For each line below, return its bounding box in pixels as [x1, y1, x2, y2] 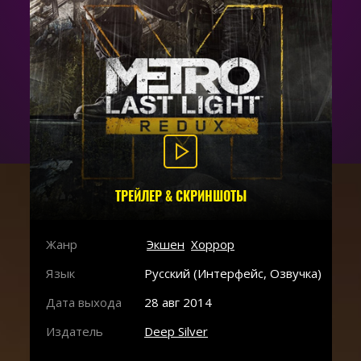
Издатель [45, 323, 103, 339]
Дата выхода [45, 294, 122, 310]
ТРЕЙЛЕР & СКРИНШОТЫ [114, 188, 247, 205]
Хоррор [191, 236, 234, 252]
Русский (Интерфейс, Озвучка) [144, 265, 322, 281]
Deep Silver [144, 323, 208, 339]
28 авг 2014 [144, 294, 212, 310]
